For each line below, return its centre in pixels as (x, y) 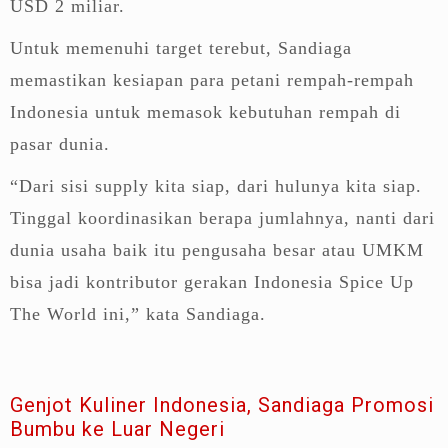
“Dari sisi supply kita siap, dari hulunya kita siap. (216, 185)
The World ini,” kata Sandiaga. (138, 313)
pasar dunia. (60, 143)
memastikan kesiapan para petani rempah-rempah (212, 79)
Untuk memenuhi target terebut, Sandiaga (181, 47)
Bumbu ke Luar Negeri (117, 428)
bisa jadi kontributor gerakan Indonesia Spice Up (212, 281)
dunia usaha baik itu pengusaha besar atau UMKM (217, 249)
